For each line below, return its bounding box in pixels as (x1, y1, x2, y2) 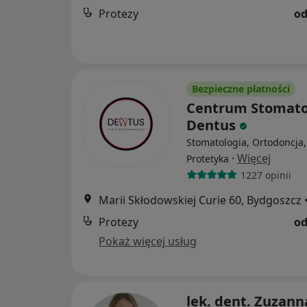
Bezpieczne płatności (192, 82, 290, 96)
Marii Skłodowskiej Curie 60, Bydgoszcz (99, 193, 302, 208)
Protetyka (186, 152, 229, 166)
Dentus (186, 116, 239, 135)
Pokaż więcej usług (99, 234, 197, 249)
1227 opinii (240, 168, 291, 182)
